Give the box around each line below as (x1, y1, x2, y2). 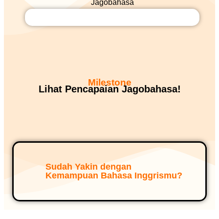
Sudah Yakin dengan (45, 162, 131, 172)
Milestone (88, 77, 131, 88)
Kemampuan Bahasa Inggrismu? (45, 171, 182, 180)
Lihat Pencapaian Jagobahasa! (38, 84, 181, 94)
